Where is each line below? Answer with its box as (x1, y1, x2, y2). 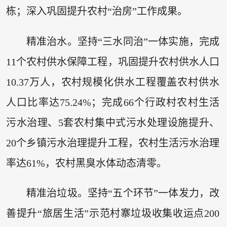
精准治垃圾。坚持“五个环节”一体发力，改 (26, 187, 220, 199)
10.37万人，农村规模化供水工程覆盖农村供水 (6, 76, 220, 88)
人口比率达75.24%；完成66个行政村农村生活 (6, 96, 220, 108)
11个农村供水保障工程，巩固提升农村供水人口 (6, 56, 220, 67)
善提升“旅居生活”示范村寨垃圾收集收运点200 (6, 208, 220, 219)
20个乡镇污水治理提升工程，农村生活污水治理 (6, 137, 220, 148)
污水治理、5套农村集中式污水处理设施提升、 (6, 117, 220, 128)
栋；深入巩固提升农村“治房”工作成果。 (6, 6, 187, 17)
